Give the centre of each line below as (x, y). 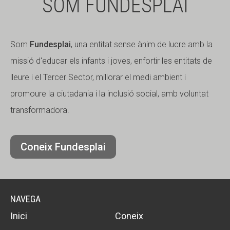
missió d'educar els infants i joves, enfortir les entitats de (111, 61)
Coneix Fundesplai (63, 147)
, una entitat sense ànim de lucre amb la (142, 44)
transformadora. (40, 110)
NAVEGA (25, 199)
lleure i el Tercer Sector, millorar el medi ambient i (98, 77)
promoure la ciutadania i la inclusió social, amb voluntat (109, 94)
